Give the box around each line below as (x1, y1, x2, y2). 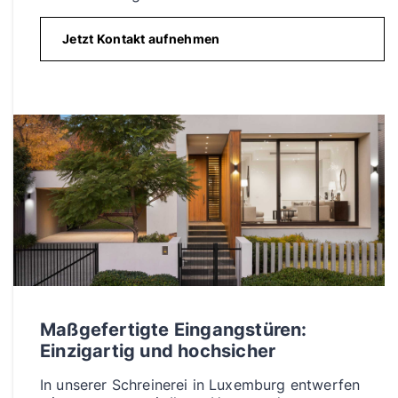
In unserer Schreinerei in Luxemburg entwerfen (40, 375, 361, 394)
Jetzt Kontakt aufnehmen (62, 31, 220, 47)
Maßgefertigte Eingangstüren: (40, 318, 307, 340)
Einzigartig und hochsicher (40, 339, 276, 362)
